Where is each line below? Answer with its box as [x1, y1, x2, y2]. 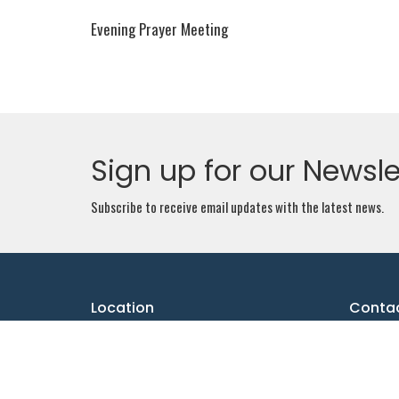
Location [91, 297, 154, 318]
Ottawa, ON [91, 349, 149, 370]
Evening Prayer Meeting [91, 17, 228, 40]
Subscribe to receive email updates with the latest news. [91, 196, 384, 216]
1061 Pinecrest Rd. [91, 329, 188, 349]
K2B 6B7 [91, 370, 134, 390]
